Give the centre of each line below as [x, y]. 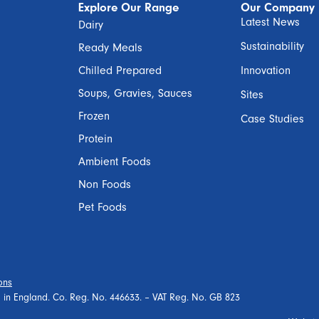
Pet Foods [103, 207]
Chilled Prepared [120, 70]
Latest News [270, 22]
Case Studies [272, 119]
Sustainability [272, 46]
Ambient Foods [115, 161]
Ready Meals [110, 47]
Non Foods [105, 184]
